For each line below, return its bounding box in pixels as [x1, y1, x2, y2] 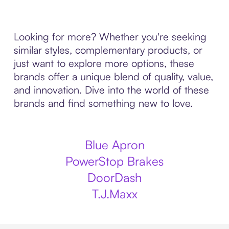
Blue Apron [84, 137, 145, 152]
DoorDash [87, 170, 142, 185]
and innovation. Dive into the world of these [13, 83, 209, 96]
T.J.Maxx [91, 186, 138, 201]
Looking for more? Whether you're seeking [13, 30, 207, 43]
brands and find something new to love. [13, 97, 193, 109]
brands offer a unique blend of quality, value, [13, 70, 213, 83]
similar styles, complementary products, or [13, 43, 202, 56]
